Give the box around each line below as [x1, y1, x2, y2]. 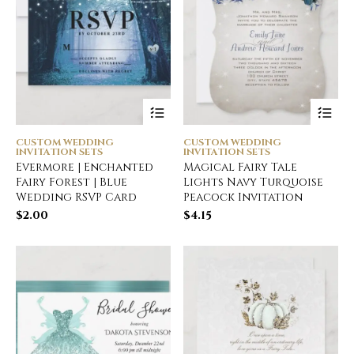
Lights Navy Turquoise [183, 174, 324, 190]
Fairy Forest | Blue [16, 174, 127, 190]
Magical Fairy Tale [183, 159, 298, 175]
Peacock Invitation [183, 189, 303, 205]
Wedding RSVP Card [16, 189, 137, 205]
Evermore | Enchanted [16, 159, 153, 175]
